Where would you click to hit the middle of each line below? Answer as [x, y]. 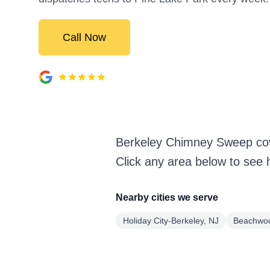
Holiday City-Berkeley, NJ [171, 221]
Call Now [84, 37]
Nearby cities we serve [167, 197]
